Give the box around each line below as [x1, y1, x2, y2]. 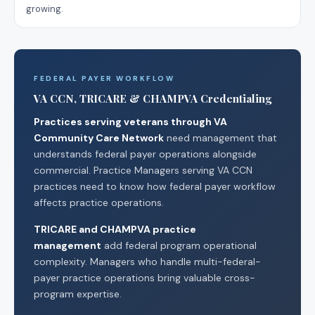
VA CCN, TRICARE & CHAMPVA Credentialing [34, 91, 271, 106]
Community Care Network [34, 131, 164, 145]
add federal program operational [101, 238, 257, 252]
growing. [26, 3, 63, 15]
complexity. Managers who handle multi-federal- [34, 255, 261, 268]
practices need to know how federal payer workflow [34, 180, 276, 193]
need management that [164, 131, 277, 145]
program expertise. [34, 287, 122, 300]
